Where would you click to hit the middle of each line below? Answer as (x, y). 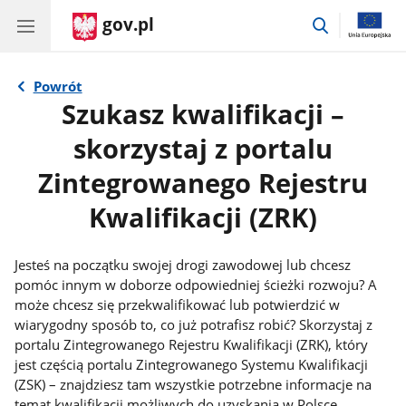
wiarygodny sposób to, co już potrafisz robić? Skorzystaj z (194, 324)
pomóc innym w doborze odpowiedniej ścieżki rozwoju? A (196, 284)
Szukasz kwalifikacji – (203, 114)
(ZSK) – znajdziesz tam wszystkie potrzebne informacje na (193, 384)
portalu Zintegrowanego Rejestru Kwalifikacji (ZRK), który (192, 344)
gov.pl (128, 24)
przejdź (353, 22)
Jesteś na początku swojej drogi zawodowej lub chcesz (183, 264)
